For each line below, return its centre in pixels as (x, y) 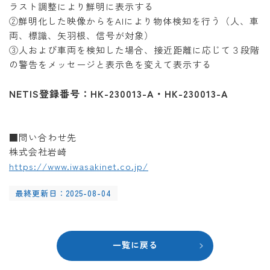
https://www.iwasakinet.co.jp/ (79, 166)
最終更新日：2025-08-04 (63, 193)
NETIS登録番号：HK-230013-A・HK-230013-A (119, 93)
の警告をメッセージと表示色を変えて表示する (110, 64)
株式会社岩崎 (38, 152)
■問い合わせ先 (43, 137)
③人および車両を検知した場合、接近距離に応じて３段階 (134, 50)
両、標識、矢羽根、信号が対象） (81, 35)
